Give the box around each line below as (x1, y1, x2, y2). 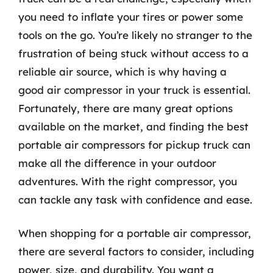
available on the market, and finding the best (18, 119, 249, 133)
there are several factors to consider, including (18, 245, 254, 258)
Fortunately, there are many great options (18, 101, 233, 115)
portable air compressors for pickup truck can (18, 138, 250, 151)
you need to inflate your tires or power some (18, 10, 243, 23)
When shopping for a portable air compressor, (18, 227, 251, 239)
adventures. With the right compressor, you (18, 174, 237, 188)
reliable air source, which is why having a (18, 65, 227, 78)
